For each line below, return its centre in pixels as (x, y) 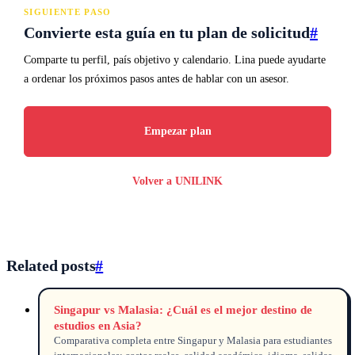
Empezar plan (177, 131)
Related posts (51, 265)
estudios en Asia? (97, 325)
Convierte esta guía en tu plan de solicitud (167, 32)
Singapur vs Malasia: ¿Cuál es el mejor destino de (183, 309)
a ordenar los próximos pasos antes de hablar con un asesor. (157, 78)
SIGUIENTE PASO (68, 11)
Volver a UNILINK (177, 181)
